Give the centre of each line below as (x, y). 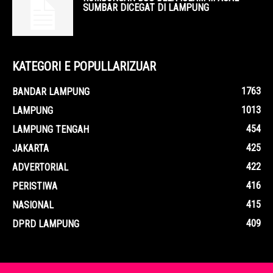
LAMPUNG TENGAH (51, 129)
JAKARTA (30, 148)
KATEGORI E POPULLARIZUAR (84, 66)
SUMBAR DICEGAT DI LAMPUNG (146, 8)
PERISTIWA (35, 186)
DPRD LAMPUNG (46, 224)
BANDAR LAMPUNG (51, 92)
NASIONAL (33, 205)
